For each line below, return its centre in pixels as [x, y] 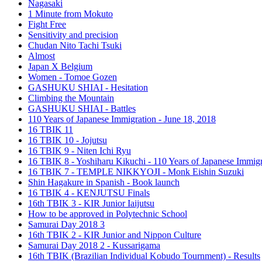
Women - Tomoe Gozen [73, 77]
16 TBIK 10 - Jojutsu [68, 140]
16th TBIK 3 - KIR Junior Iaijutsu [91, 204]
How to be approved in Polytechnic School [108, 214]
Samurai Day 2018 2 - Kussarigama [94, 246]
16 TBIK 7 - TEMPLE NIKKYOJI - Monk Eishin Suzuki [136, 172]
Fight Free [47, 25]
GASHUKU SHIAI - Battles [82, 109]
